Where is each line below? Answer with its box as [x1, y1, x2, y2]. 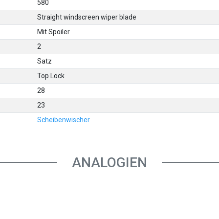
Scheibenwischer [37, 116, 90, 124]
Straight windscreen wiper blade [37, 13, 137, 22]
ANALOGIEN [72, 154, 147, 171]
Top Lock [37, 72, 65, 80]
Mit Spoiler [37, 28, 70, 36]
